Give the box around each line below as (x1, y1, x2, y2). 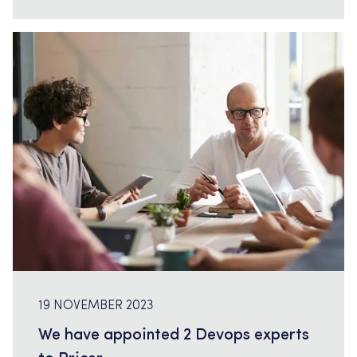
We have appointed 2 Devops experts (38, 328, 309, 343)
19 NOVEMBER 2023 (38, 300, 154, 312)
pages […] (38, 10, 95, 23)
